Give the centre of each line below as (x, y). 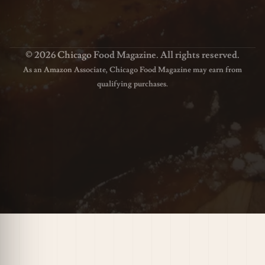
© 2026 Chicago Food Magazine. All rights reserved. (132, 55)
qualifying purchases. (132, 84)
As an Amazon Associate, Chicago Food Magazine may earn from (132, 70)
